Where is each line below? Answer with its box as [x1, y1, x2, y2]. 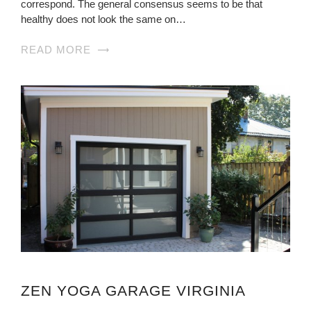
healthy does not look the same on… [21, 12, 186, 25]
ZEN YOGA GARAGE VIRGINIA [21, 282, 246, 299]
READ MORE [21, 43, 91, 56]
